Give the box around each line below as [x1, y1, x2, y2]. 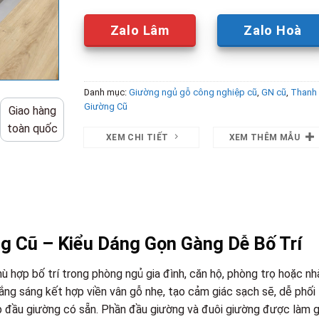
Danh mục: [83, 86, 129, 98]
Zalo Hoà [244, 22, 302, 38]
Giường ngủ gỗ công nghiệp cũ [128, 86, 257, 98]
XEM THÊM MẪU [229, 132, 300, 142]
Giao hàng [8, 104, 56, 118]
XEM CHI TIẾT [106, 132, 169, 142]
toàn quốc [6, 122, 58, 136]
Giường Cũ [83, 100, 127, 112]
